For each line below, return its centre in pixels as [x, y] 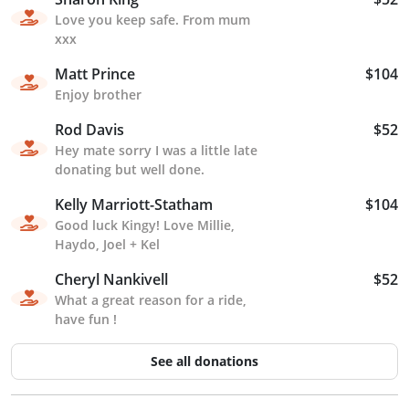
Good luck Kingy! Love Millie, [145, 225]
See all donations [204, 362]
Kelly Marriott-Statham [134, 204]
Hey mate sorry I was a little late [156, 150]
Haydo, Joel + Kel [107, 244]
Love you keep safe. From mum [152, 19]
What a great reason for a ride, [151, 299]
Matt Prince [95, 73]
